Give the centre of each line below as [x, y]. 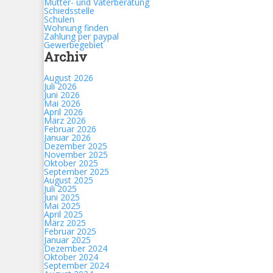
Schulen [59, 19]
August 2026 [69, 78]
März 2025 [65, 223]
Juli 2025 [60, 189]
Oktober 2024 [71, 257]
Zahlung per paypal [81, 36]
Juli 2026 [60, 86]
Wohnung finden [76, 28]
